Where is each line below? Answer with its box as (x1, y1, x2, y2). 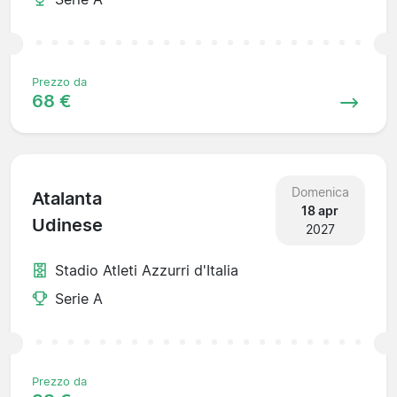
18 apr (301, 202, 339, 218)
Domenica (291, 183, 349, 199)
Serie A (55, 289, 103, 307)
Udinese (32, 214, 103, 237)
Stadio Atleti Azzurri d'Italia (55, 261, 238, 279)
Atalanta (32, 188, 102, 210)
